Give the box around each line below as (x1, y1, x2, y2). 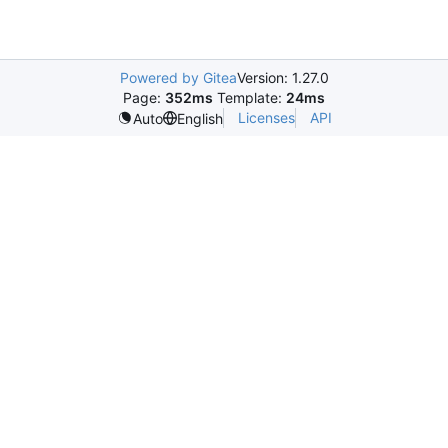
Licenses (237, 109, 295, 126)
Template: (213, 89, 286, 106)
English (176, 109, 223, 127)
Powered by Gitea (119, 69, 237, 86)
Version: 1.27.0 (236, 69, 329, 86)
